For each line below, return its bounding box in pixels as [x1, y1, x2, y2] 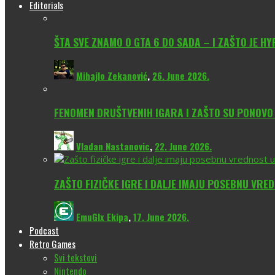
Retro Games [29, 237, 76, 251]
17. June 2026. [133, 210, 189, 224]
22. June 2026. [155, 139, 212, 153]
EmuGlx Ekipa [76, 210, 128, 224]
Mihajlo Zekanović [76, 68, 147, 82]
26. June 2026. [152, 68, 209, 82]
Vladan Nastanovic [76, 139, 150, 153]
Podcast [29, 223, 59, 238]
